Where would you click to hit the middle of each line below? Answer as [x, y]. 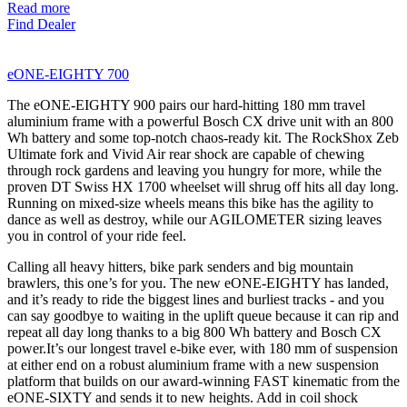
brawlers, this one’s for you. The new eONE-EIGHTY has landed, [198, 283]
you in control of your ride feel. [97, 235]
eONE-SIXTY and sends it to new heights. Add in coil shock [183, 397]
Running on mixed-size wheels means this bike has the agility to [190, 203]
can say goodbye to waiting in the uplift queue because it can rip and [203, 315]
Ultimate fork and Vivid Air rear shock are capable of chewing [186, 154]
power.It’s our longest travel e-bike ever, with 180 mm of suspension [203, 348]
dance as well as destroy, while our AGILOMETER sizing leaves [194, 219]
